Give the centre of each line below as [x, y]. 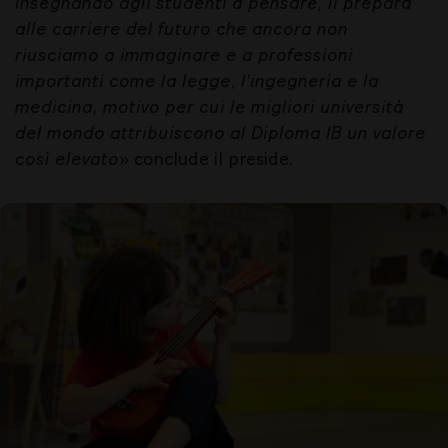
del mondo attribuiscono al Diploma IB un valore [220, 133]
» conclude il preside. [206, 159]
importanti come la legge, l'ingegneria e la [197, 81]
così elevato [67, 159]
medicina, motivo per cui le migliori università [209, 107]
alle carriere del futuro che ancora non [181, 29]
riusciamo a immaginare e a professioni [184, 55]
